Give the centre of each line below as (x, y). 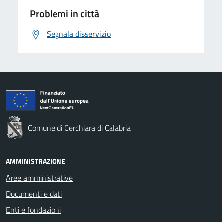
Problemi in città (64, 13)
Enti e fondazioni (33, 209)
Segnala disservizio (79, 33)
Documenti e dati (34, 194)
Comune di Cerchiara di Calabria (79, 128)
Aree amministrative (39, 178)
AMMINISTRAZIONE (36, 161)
